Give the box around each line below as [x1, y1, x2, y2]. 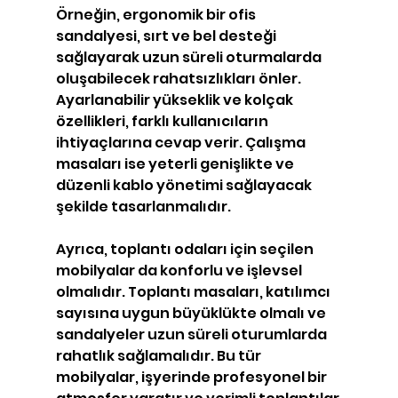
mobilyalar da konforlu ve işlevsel [55, 260, 305, 281]
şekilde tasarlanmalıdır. [55, 196, 231, 217]
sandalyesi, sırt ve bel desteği [55, 26, 279, 46]
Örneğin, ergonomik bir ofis [55, 4, 259, 25]
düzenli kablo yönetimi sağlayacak [55, 175, 314, 195]
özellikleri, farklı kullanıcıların [55, 111, 271, 131]
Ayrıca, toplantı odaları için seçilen [55, 239, 316, 259]
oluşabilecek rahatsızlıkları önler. [55, 68, 304, 89]
